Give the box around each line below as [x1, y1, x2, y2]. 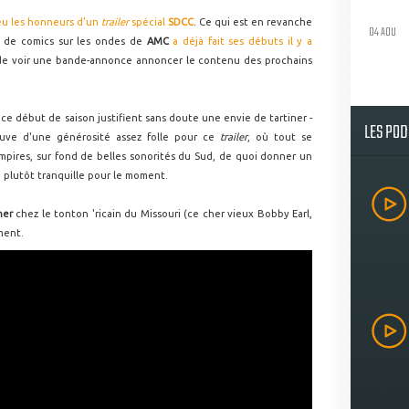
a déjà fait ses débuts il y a [173, 36, 313, 47]
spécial [129, 16, 168, 27]
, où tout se [247, 131, 312, 142]
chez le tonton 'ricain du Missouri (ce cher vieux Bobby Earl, [12, 208, 312, 219]
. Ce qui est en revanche [194, 16, 312, 27]
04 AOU [369, 22, 396, 42]
